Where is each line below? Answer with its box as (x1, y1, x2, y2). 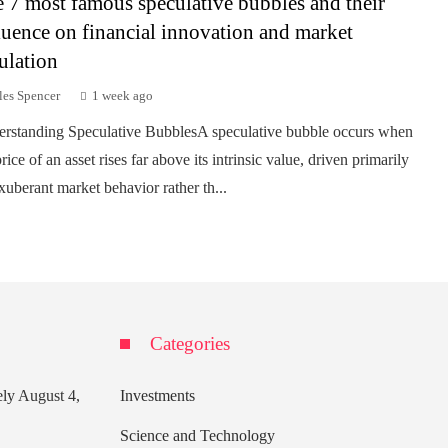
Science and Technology (120, 426, 275, 444)
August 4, (18, 386, 80, 404)
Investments (120, 386, 195, 404)
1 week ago (91, 88, 153, 103)
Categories (150, 332, 230, 354)
